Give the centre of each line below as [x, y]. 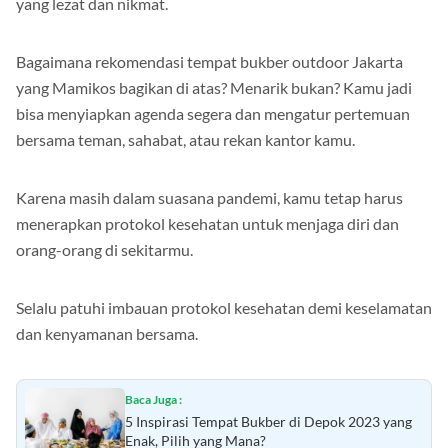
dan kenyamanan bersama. [107, 333]
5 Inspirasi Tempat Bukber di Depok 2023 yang [268, 421]
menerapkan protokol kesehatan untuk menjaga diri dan [207, 223]
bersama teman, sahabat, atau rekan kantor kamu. [185, 139]
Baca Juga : [153, 399]
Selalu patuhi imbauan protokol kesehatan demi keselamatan [224, 307]
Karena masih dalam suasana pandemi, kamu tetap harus [209, 197]
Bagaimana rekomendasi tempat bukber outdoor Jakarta [209, 61]
